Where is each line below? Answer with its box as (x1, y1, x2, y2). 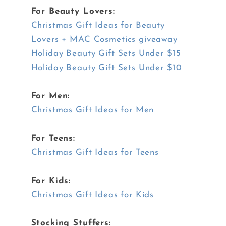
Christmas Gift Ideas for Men (31, 106, 154, 115)
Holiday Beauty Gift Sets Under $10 (31, 64, 182, 73)
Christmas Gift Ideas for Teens (31, 148, 159, 157)
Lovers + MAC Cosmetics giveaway (31, 35, 178, 44)
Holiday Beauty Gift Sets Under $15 (31, 49, 181, 59)
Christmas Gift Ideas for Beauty (31, 21, 165, 30)
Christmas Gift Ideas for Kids (31, 191, 154, 200)
